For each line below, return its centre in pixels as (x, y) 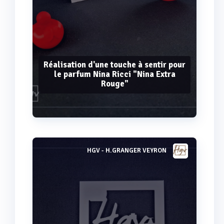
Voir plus (114, 155)
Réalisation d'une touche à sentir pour (114, 64)
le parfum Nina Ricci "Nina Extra (114, 74)
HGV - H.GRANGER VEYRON (127, 151)
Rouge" (114, 83)
